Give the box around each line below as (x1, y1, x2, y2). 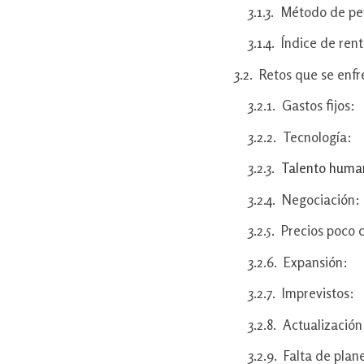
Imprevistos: (282, 284, 354, 302)
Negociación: (282, 190, 360, 208)
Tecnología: (283, 128, 352, 145)
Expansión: (284, 253, 348, 271)
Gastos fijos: (282, 97, 355, 115)
